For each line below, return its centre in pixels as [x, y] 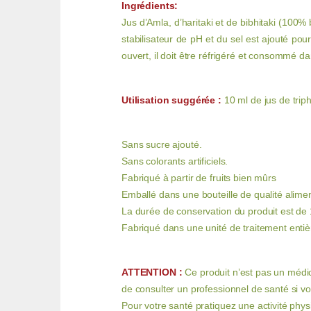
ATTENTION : [152, 272]
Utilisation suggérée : [171, 100]
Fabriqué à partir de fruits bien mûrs [199, 178]
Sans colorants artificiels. [175, 161]
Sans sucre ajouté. [162, 145]
